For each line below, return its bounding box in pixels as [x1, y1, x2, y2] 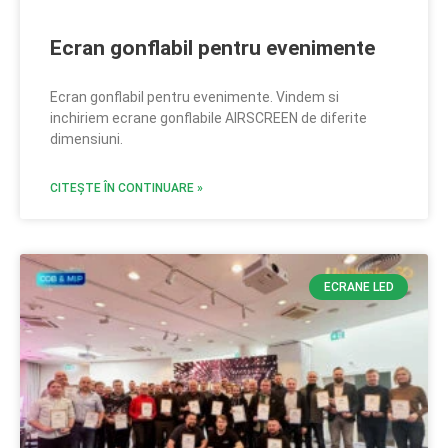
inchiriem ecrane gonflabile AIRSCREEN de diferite [50, 109, 367, 126]
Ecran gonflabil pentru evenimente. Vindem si [50, 88, 339, 105]
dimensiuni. [50, 130, 123, 147]
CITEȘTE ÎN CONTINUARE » [50, 180, 203, 195]
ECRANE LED [323, 280, 394, 295]
